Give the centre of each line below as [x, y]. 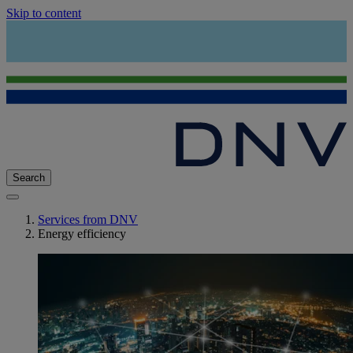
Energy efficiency [82, 234]
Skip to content [44, 13]
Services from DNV [88, 220]
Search [29, 178]
